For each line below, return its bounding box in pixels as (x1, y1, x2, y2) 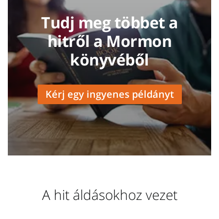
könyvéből (70, 48, 149, 70)
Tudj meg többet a (41, 11, 178, 33)
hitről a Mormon (47, 30, 172, 51)
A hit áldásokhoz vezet (42, 185, 177, 204)
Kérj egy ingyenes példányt (45, 87, 174, 101)
